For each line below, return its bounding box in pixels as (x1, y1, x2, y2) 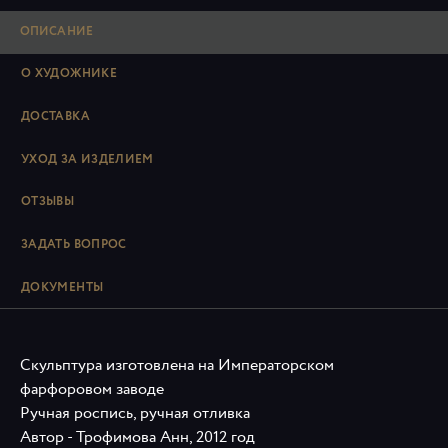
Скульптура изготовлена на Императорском (20, 354, 334, 378)
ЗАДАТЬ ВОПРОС (21, 236, 127, 254)
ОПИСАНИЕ (20, 22, 93, 40)
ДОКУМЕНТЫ (21, 278, 104, 296)
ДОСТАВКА (21, 107, 90, 125)
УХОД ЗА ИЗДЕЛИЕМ (21, 150, 154, 168)
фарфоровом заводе (20, 378, 164, 402)
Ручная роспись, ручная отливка (20, 402, 250, 426)
